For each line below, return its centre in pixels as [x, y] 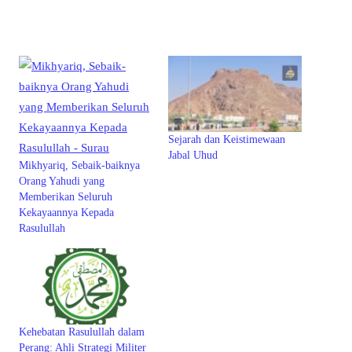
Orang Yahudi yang [62, 181]
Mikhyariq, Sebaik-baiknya [79, 165]
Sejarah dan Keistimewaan [227, 139]
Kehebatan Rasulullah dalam [82, 332]
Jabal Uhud [193, 155]
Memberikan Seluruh [66, 196]
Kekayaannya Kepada [66, 212]
